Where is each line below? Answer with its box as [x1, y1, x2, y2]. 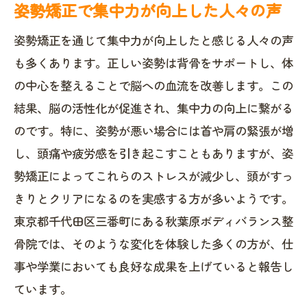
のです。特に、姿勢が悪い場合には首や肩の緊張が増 [14, 122, 293, 139]
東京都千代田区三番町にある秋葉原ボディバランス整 [14, 212, 293, 230]
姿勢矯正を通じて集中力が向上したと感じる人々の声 [14, 32, 293, 49]
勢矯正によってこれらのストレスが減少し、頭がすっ [14, 167, 293, 184]
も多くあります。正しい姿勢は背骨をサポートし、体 [14, 54, 293, 71]
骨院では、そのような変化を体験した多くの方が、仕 [14, 235, 293, 252]
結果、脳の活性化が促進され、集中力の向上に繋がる [14, 99, 293, 116]
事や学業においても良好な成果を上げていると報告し [14, 258, 293, 275]
